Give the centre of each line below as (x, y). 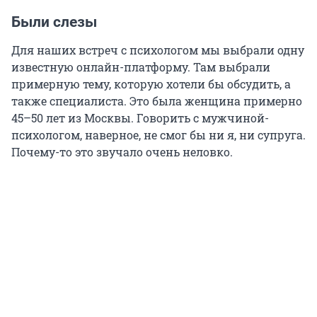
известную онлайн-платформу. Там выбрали (141, 67)
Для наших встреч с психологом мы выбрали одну (158, 50)
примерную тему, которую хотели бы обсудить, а (151, 84)
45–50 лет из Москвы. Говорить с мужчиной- (140, 118)
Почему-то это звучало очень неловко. (122, 152)
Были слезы (54, 22)
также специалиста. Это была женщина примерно (157, 101)
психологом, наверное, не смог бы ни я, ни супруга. (158, 135)
